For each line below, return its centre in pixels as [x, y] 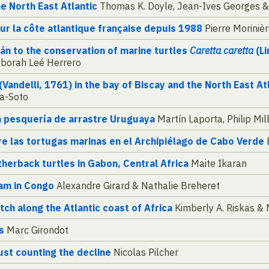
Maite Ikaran [218, 164]
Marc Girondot [36, 230]
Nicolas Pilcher [145, 252]
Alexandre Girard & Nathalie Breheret [137, 186]
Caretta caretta [223, 51]
